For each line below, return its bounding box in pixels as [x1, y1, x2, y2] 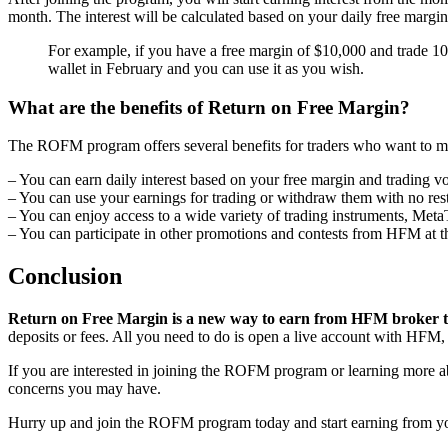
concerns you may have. [8, 380, 161, 398]
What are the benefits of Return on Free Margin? [8, 96, 410, 118]
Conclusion [8, 263, 122, 290]
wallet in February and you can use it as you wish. [48, 59, 364, 77]
